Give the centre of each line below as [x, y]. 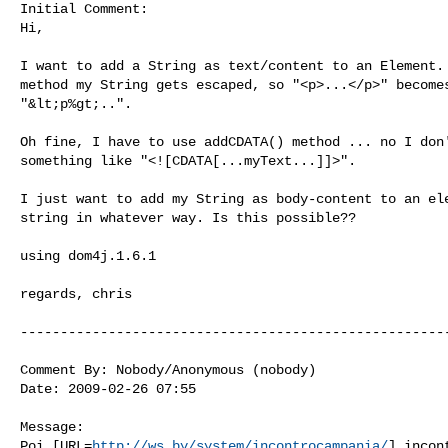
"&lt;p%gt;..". [76, 103]
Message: [52, 426]
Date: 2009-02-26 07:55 [108, 388]
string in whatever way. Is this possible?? [188, 217]
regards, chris [76, 293]
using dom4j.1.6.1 [88, 255]
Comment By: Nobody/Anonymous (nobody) [168, 369]
